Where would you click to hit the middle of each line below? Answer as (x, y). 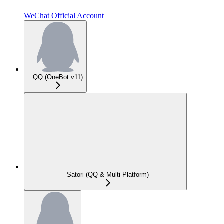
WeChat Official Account (64, 16)
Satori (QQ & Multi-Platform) (108, 175)
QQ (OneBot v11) (58, 77)
